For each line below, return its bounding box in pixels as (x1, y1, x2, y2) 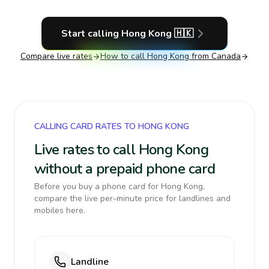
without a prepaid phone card (34, 159, 216, 178)
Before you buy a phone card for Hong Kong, (34, 181, 205, 192)
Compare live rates (20, 50, 92, 62)
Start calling (61, 27, 121, 40)
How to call (100, 50, 147, 62)
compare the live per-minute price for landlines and (34, 193, 231, 204)
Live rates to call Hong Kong (34, 140, 209, 159)
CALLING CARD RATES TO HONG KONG (34, 121, 189, 132)
